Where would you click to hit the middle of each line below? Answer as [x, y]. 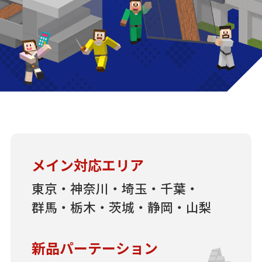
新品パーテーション [94, 248]
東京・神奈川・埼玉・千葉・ [115, 188]
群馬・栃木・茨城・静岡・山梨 [121, 207]
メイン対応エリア [87, 165]
